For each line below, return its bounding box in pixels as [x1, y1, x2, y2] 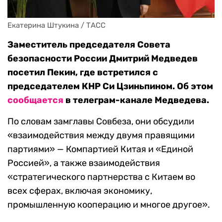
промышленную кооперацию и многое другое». [7, 199, 210, 211]
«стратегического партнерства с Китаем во [7, 171, 195, 183]
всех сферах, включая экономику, [7, 185, 152, 197]
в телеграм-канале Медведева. [63, 95, 209, 106]
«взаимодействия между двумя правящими [7, 130, 195, 141]
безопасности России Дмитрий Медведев [7, 53, 198, 64]
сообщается [7, 95, 63, 106]
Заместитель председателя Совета [7, 39, 170, 51]
